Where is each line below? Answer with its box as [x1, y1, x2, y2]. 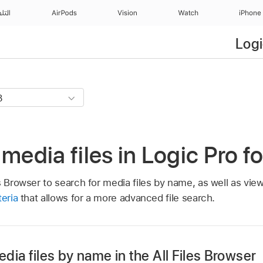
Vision [117, 9, 137, 16]
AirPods [50, 9, 77, 16]
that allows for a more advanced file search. [18, 191, 215, 204]
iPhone [238, 9, 262, 16]
